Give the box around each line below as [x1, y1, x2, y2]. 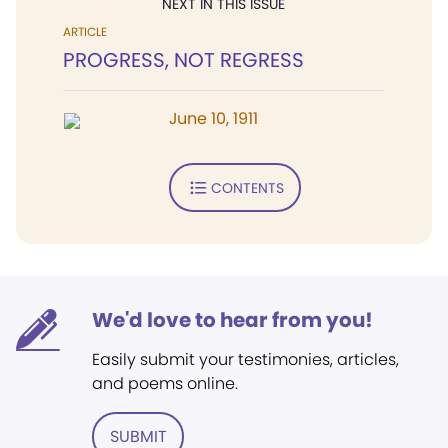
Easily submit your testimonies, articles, [92, 348, 399, 371]
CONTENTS [210, 177, 284, 198]
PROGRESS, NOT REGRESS [63, 46, 304, 74]
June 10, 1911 [169, 107, 258, 130]
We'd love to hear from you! [92, 306, 373, 334]
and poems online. [92, 372, 238, 395]
